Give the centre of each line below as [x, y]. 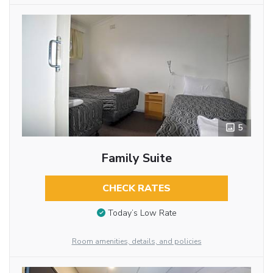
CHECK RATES [136, 188]
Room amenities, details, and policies [136, 242]
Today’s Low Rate [142, 213]
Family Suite [136, 158]
